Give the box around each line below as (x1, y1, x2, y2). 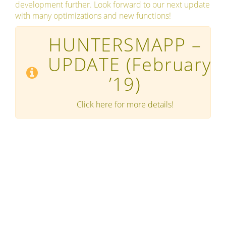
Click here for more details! (77, 99, 174, 110)
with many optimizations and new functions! (15, 10, 171, 22)
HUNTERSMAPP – (48, 32, 202, 58)
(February (120, 52, 212, 77)
